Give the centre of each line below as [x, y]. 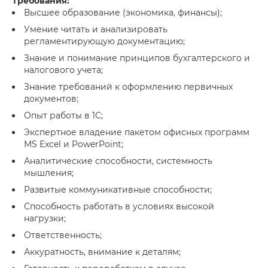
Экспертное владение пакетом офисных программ [137, 132]
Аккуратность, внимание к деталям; [102, 252]
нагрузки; [45, 218]
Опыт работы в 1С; [63, 115]
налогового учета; [63, 70]
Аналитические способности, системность [118, 161]
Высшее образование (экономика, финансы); [123, 13]
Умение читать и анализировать [96, 29]
